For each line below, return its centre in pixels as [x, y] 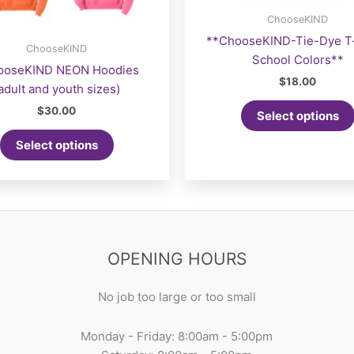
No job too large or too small [177, 296]
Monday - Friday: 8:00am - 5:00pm [177, 336]
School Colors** [298, 59]
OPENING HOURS [177, 258]
